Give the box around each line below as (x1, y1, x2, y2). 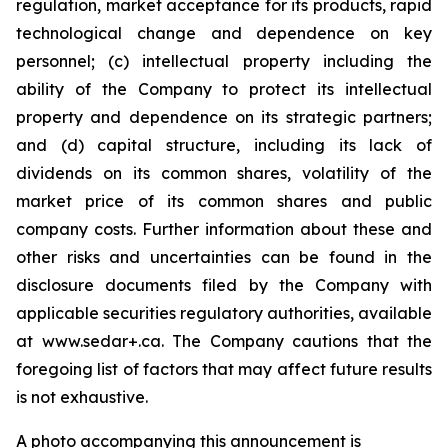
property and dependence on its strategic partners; (16, 107, 432, 127)
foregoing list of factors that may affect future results (16, 359, 432, 379)
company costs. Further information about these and (16, 219, 432, 239)
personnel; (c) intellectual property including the (16, 51, 432, 71)
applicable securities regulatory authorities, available (16, 303, 432, 323)
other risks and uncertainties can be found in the (16, 247, 432, 267)
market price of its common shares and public (16, 191, 432, 211)
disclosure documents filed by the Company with (16, 275, 432, 295)
